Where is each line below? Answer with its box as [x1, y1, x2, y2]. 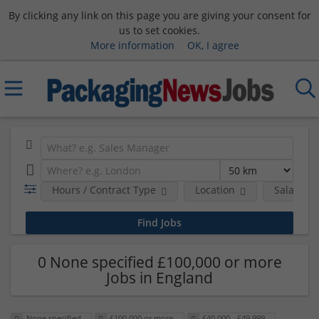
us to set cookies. [119, 23, 200, 37]
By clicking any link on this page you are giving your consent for [8, 8, 311, 22]
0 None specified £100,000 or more [37, 251, 282, 272]
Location [194, 183, 235, 197]
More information [90, 38, 174, 52]
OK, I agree [187, 38, 239, 52]
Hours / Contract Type [51, 183, 156, 197]
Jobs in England [106, 267, 213, 288]
